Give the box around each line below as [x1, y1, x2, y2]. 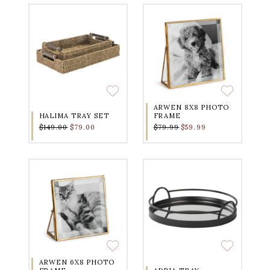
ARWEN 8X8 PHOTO [153, 103, 229, 112]
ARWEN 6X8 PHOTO [39, 258, 115, 267]
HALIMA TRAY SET [39, 111, 109, 121]
